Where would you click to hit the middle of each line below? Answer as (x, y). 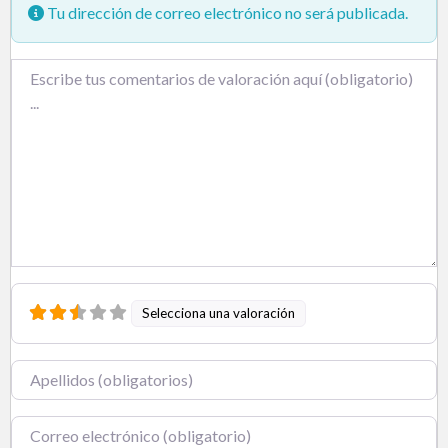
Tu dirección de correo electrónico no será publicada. (226, 12)
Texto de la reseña (71, 70)
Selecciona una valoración (219, 312)
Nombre (39, 371)
